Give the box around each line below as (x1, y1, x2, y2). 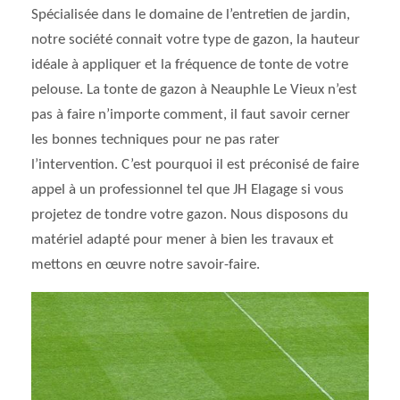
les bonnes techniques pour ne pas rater (31, 132, 279, 147)
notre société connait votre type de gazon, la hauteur (31, 32, 360, 47)
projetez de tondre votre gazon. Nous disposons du (31, 207, 348, 222)
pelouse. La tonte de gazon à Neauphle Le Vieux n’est (31, 82, 357, 97)
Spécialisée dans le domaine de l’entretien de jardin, (31, 7, 350, 22)
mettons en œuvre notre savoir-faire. (31, 257, 260, 272)
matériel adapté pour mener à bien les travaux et (31, 232, 334, 247)
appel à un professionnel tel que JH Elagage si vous (31, 182, 344, 197)
